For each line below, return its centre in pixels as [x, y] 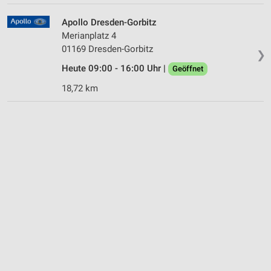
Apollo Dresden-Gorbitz [109, 22]
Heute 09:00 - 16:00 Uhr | [115, 68]
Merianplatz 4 [89, 35]
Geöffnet [188, 68]
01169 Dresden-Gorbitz [107, 49]
